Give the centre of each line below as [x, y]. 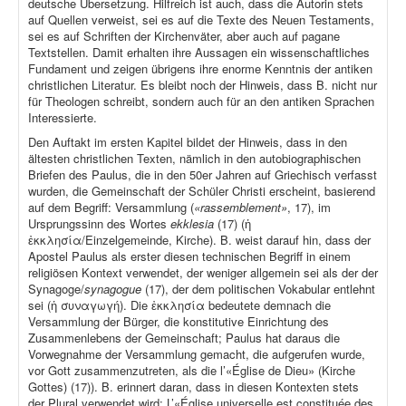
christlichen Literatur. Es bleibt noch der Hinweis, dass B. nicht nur [203, 85]
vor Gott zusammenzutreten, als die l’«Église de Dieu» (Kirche [192, 371]
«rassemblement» [241, 208]
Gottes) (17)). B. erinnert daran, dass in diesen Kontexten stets [193, 387]
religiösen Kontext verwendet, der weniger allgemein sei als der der [203, 273]
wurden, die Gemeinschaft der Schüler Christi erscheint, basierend [202, 191]
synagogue [115, 289]
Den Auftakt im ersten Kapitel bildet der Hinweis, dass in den [188, 142]
